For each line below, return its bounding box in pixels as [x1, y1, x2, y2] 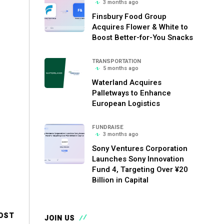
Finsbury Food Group [92, 11, 166, 22]
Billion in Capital [92, 174, 148, 185]
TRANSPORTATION [92, 57, 141, 65]
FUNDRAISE [92, 123, 123, 131]
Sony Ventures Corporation [92, 143, 187, 154]
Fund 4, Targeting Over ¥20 [92, 164, 188, 175]
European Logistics [92, 98, 160, 109]
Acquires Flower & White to [92, 21, 188, 32]
